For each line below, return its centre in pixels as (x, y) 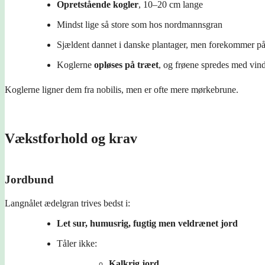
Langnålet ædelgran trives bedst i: (67, 203)
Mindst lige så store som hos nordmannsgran (140, 24)
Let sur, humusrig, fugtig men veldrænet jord (147, 223)
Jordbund (29, 179)
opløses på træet (126, 64)
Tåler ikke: (77, 243)
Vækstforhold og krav (71, 138)
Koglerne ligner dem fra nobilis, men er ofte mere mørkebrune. (122, 89)
